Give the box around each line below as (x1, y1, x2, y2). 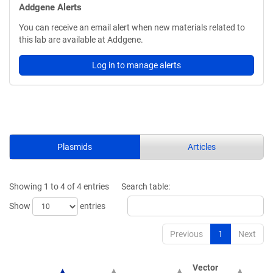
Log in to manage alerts (92, 60, 181, 70)
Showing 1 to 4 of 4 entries (9, 182, 109, 191)
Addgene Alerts (19, 2, 82, 13)
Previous (170, 229, 203, 239)
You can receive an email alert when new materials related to (19, 23, 245, 32)
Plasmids (57, 142, 93, 152)
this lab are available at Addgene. (19, 35, 143, 44)
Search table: (121, 182, 170, 191)
